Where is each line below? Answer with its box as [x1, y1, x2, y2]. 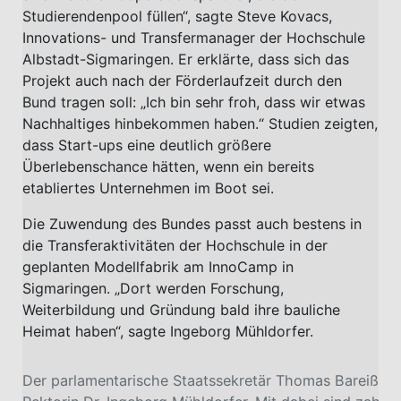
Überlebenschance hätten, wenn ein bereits [22, 158, 314, 176]
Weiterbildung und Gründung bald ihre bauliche [22, 301, 340, 320]
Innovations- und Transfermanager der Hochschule [22, 29, 365, 47]
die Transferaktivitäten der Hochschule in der [22, 236, 328, 255]
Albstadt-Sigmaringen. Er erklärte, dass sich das [22, 50, 349, 69]
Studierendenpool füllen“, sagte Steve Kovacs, [22, 7, 332, 26]
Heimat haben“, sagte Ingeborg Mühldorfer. [22, 322, 313, 341]
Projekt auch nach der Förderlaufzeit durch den [22, 72, 342, 90]
